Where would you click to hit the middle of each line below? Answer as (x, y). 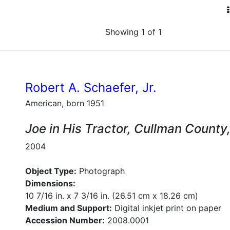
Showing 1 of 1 (133, 32)
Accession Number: (65, 220)
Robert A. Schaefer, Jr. (91, 88)
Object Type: (51, 171)
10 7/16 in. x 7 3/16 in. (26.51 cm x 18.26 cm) (112, 196)
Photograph (101, 171)
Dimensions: (50, 183)
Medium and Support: (69, 208)
